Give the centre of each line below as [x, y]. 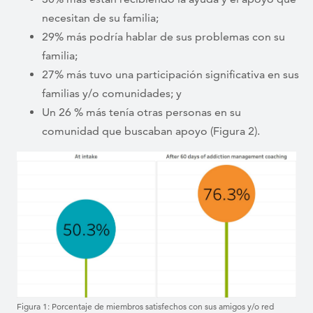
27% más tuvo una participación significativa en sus [170, 74]
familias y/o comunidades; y [112, 93]
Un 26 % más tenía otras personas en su [141, 112]
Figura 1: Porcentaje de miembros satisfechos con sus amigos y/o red [145, 306]
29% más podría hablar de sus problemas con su [163, 37]
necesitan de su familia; [100, 18]
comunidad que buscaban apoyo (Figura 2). [151, 131]
